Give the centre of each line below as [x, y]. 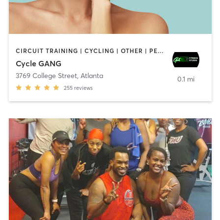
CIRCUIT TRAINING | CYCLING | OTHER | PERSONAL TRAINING [160, 51]
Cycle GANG [38, 64]
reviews [83, 88]
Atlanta [92, 76]
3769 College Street [46, 76]
